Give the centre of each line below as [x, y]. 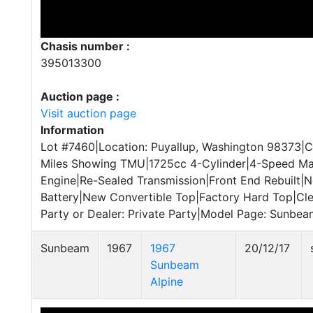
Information [72, 130]
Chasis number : [85, 46]
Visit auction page [88, 113]
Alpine [167, 282]
